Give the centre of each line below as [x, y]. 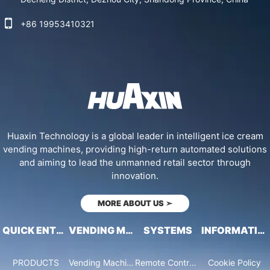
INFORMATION [261, 231]
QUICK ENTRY [60, 231]
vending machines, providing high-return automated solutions [135, 149]
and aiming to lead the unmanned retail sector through [135, 163]
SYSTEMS [168, 231]
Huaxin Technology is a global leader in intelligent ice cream [135, 136]
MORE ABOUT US [132, 203]
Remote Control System [193, 263]
